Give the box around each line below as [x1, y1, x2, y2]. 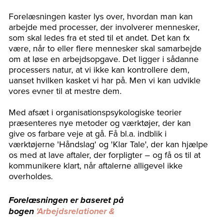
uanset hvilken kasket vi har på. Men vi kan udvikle [9, 74, 201, 87]
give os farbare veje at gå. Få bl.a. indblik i [9, 127, 167, 140]
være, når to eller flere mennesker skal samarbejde [9, 42, 201, 55]
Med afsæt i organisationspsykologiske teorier [9, 106, 182, 119]
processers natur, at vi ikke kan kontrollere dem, [9, 63, 189, 76]
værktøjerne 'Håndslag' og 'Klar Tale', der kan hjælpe [9, 138, 208, 151]
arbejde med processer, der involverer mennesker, [9, 21, 200, 33]
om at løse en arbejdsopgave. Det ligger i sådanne [9, 53, 199, 65]
